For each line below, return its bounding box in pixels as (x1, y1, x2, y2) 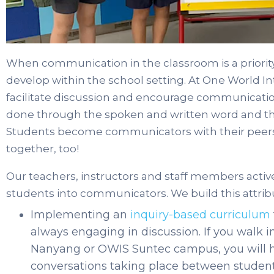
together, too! (6, 142, 79, 155)
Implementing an (31, 207, 130, 221)
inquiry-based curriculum (130, 207, 270, 221)
